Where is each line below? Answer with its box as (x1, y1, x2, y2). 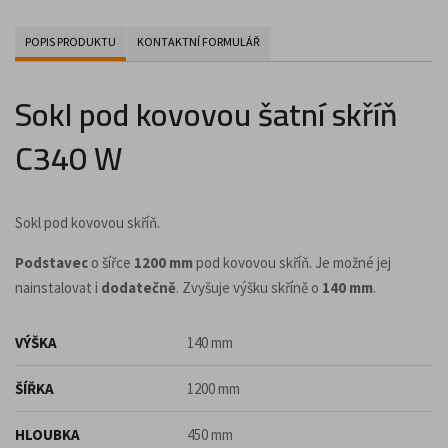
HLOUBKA (15, 424, 80, 444)
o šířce (88, 252, 134, 272)
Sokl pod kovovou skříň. (15, 212, 160, 232)
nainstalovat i (15, 277, 101, 297)
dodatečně (101, 277, 176, 297)
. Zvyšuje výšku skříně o (176, 277, 322, 297)
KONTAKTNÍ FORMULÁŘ (137, 33, 260, 49)
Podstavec (15, 252, 88, 272)
